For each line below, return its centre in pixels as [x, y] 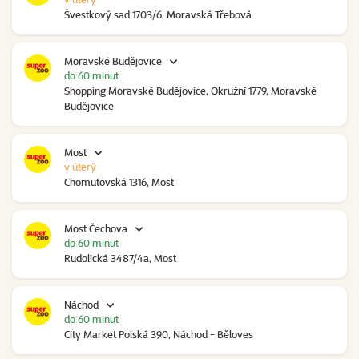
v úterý [80, 167]
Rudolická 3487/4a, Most [120, 258]
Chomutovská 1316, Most [119, 182]
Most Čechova [96, 229]
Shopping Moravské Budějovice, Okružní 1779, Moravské [190, 91]
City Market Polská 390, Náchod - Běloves [159, 335]
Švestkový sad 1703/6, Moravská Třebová [158, 15]
